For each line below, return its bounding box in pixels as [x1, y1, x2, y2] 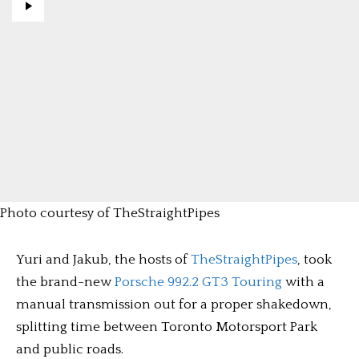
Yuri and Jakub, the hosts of [16, 252, 191, 267]
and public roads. [16, 342, 123, 357]
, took [297, 252, 332, 267]
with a [282, 275, 325, 289]
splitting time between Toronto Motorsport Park [16, 320, 317, 334]
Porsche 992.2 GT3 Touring [115, 275, 282, 289]
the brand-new [16, 275, 115, 289]
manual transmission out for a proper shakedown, [16, 297, 332, 312]
